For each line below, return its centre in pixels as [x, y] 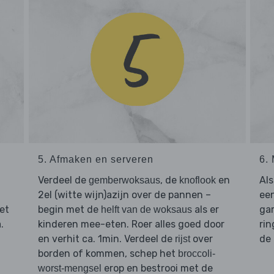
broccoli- [196, 253]
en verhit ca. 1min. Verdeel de [106, 239]
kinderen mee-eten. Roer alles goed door [131, 224]
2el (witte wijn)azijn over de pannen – [124, 194]
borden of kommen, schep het [108, 253]
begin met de [69, 209]
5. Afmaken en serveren [95, 159]
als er [205, 209]
